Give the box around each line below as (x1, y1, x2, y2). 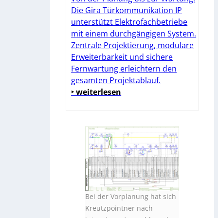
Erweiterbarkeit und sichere (71, 52, 173, 63)
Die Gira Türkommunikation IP (71, 5, 182, 16)
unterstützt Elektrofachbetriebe (71, 17, 188, 28)
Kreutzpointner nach (85, 203, 153, 213)
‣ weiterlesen (71, 87, 122, 98)
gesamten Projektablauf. (71, 75, 161, 86)
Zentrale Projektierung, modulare (71, 40, 194, 51)
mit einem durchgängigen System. (71, 28, 197, 39)
